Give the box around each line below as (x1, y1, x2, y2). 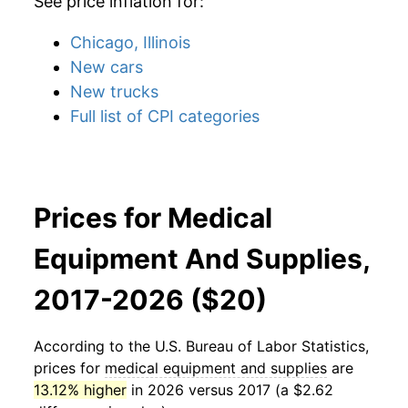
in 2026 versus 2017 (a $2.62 (127, 381, 333, 399)
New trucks (70, 82, 158, 101)
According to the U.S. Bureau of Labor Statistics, (34, 337, 369, 355)
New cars (70, 57, 143, 76)
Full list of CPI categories (70, 107, 260, 126)
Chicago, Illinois (70, 33, 190, 52)
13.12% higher (34, 381, 127, 399)
